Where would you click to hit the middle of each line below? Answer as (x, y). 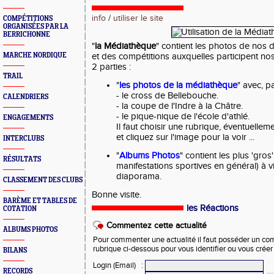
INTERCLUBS (24, 139)
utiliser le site (138, 18)
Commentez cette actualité (157, 226)
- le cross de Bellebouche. (167, 96)
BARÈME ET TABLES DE (40, 201)
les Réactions (213, 208)
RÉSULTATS (22, 159)
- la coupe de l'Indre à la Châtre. (180, 106)
